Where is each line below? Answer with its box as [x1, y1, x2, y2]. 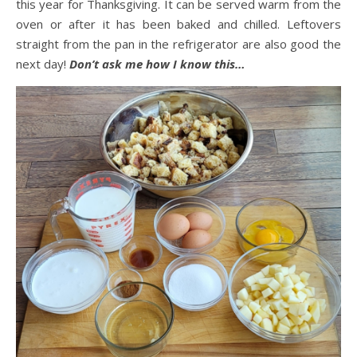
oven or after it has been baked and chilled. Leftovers [16, 16, 341, 32]
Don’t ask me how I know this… [66, 56, 245, 72]
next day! [16, 56, 66, 72]
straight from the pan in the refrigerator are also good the [16, 36, 341, 52]
